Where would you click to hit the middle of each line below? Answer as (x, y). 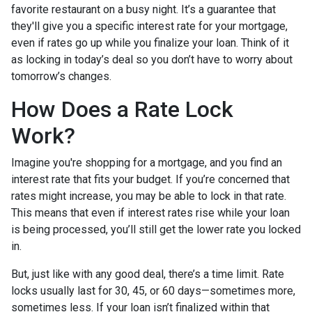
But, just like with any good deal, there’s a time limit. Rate (148, 274)
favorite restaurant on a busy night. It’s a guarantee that (143, 9)
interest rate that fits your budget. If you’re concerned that (150, 179)
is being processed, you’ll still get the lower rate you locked (156, 229)
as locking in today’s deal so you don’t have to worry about (152, 59)
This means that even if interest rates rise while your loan (150, 212)
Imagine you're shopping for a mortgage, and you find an (147, 162)
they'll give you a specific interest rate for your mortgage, (149, 26)
